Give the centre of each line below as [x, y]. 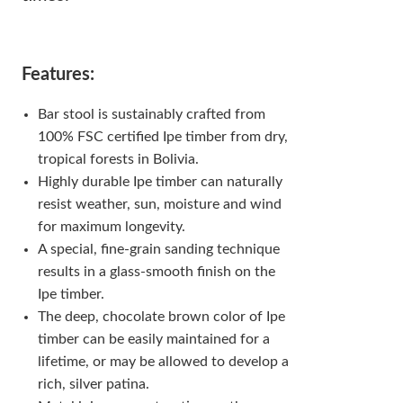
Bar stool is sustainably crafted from [151, 114]
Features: [58, 75]
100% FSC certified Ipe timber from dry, [162, 137]
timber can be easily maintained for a [153, 339]
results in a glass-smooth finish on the [156, 272]
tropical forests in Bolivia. [118, 159]
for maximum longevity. [111, 227]
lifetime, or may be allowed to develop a [163, 362]
